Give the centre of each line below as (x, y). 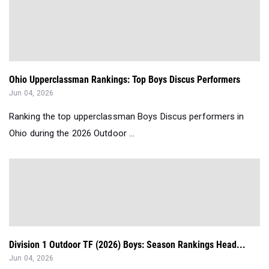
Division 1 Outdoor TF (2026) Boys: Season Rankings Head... (127, 245)
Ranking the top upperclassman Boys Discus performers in (127, 117)
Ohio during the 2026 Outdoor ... (72, 134)
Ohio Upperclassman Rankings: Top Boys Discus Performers (125, 80)
